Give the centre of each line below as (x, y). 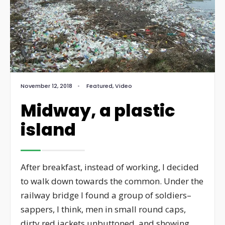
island (48, 130)
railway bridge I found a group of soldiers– (106, 195)
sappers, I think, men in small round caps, (103, 209)
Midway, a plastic (98, 110)
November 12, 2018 (46, 86)
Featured (99, 86)
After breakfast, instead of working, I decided (110, 167)
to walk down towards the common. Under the (112, 181)
